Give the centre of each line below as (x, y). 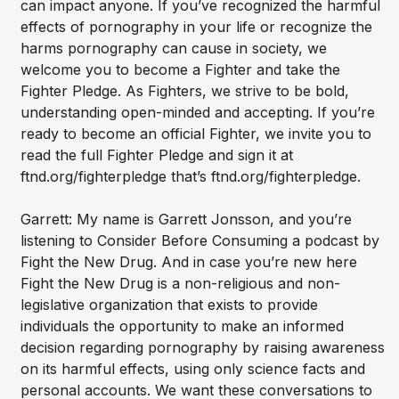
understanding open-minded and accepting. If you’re (197, 113)
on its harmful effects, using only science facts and (192, 369)
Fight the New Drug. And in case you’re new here (188, 262)
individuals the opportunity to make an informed (182, 326)
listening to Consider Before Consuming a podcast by (199, 241)
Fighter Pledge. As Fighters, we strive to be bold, (184, 91)
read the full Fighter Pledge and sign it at (156, 155)
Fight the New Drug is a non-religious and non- (180, 284)
